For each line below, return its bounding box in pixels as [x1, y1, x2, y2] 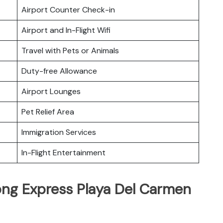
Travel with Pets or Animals [21, 45, 119, 56]
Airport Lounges [21, 86, 81, 97]
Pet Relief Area [21, 106, 74, 117]
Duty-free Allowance [21, 65, 97, 76]
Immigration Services [21, 126, 96, 137]
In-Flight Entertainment [21, 147, 106, 158]
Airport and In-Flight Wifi [21, 24, 111, 35]
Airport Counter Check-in [21, 4, 115, 15]
